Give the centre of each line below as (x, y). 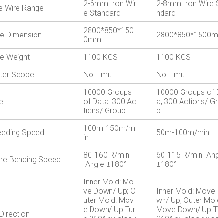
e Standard (102, 13)
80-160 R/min (106, 155)
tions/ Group (104, 111)
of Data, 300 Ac (110, 101)
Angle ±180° (105, 164)
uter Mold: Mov (109, 200)
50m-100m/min (183, 133)
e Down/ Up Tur (109, 209)
